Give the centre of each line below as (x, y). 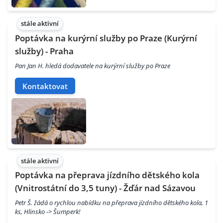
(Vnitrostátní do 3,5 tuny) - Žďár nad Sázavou (105, 188)
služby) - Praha (44, 51)
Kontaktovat (45, 86)
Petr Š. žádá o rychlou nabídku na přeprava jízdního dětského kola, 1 (111, 203)
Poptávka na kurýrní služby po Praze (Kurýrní (106, 38)
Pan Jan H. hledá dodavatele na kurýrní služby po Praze (93, 66)
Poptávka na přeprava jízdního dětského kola (107, 175)
